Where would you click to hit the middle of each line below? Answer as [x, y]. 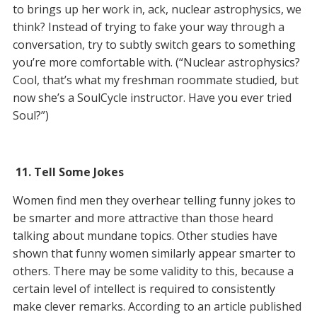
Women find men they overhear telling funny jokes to [154, 201]
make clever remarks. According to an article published [157, 307]
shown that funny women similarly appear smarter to [154, 254]
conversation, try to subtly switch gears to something [154, 45]
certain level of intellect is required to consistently [144, 289]
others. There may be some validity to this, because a [153, 271]
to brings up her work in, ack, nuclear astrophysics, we [157, 10]
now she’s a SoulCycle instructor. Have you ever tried [152, 98]
